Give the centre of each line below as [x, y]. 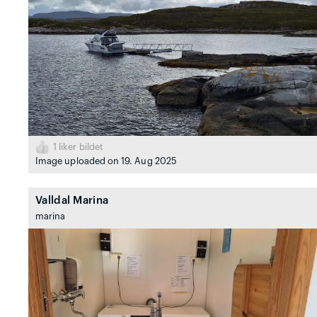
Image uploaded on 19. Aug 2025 [106, 162]
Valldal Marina [72, 201]
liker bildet [80, 148]
